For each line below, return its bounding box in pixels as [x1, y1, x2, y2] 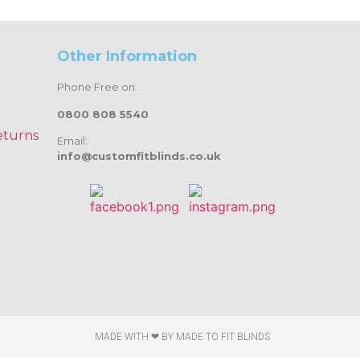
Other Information [57, 47, 197, 66]
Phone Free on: [57, 80, 137, 94]
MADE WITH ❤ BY [95, 330, 176, 342]
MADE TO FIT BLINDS [176, 330, 270, 342]
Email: [57, 134, 88, 148]
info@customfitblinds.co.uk [57, 149, 221, 163]
